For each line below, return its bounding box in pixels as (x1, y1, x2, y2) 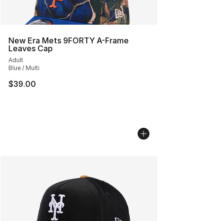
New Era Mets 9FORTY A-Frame (8, 36, 129, 45)
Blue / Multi (8, 64, 39, 72)
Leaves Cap (8, 43, 53, 53)
